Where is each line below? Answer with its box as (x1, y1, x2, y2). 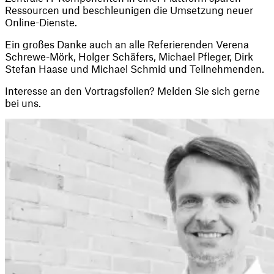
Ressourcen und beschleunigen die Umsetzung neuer (5, 3, 253, 16)
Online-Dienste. (5, 15, 77, 28)
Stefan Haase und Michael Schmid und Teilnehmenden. (5, 62, 264, 75)
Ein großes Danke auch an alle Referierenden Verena (5, 37, 249, 50)
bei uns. (5, 96, 41, 109)
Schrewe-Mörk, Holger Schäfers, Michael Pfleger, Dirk (5, 50, 253, 62)
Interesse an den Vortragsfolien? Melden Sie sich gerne (5, 84, 260, 97)
